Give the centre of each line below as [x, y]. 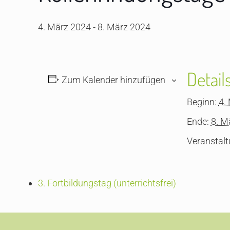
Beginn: [202, 102]
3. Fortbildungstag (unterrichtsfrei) [107, 183]
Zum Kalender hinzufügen [113, 80]
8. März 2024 [124, 27]
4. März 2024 [65, 27]
